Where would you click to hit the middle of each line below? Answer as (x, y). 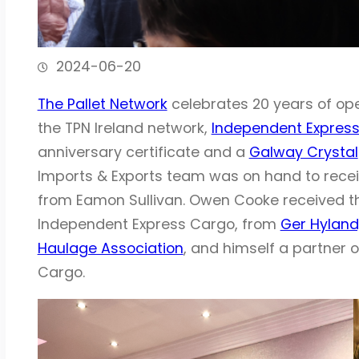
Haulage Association (110, 248)
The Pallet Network (102, 104)
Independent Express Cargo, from (159, 224)
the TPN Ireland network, (124, 128)
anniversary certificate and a (143, 152)
